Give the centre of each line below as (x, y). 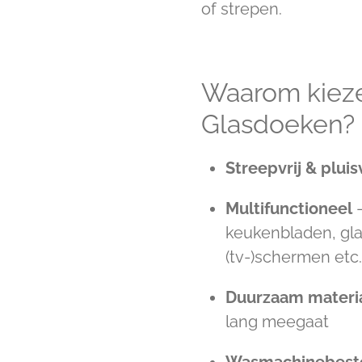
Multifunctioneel (289, 208)
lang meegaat (277, 321)
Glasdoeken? (278, 124)
